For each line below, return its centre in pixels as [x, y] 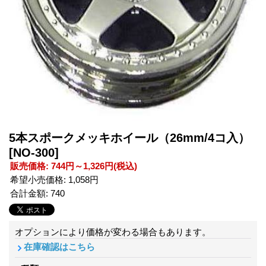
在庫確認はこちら [59, 246]
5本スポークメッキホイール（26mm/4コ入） [129, 137]
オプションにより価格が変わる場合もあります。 [113, 232]
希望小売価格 [37, 179]
